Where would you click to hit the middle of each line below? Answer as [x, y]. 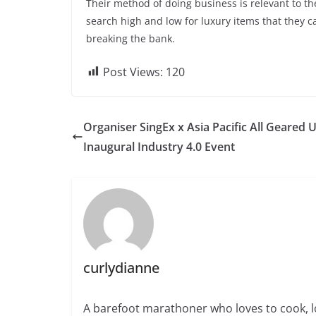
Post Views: [133, 72]
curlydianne [121, 268]
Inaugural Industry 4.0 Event [159, 146]
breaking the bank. [130, 38]
